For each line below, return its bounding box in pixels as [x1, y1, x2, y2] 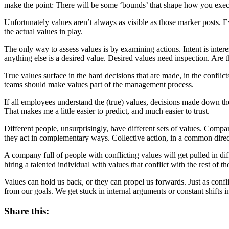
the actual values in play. [4, 27, 83, 36]
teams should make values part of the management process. [4, 80, 194, 89]
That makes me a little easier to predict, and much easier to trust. [4, 106, 210, 116]
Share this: [4, 205, 49, 216]
